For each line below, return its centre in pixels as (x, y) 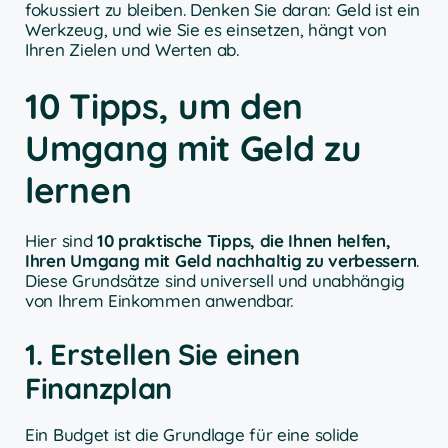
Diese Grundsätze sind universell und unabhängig (215, 281)
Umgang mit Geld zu (193, 148)
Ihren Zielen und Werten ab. (132, 49)
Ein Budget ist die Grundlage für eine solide (192, 434)
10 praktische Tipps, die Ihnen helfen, (244, 241)
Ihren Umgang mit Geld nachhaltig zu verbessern (221, 261)
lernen (78, 190)
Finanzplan (98, 387)
